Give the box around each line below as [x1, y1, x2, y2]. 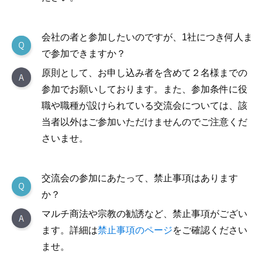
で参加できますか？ [42, 49, 126, 58]
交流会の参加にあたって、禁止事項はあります [42, 173, 238, 183]
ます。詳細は [42, 225, 98, 235]
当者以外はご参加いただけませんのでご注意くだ [42, 117, 247, 127]
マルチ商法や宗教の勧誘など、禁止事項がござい [42, 209, 247, 219]
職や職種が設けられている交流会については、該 [42, 101, 247, 111]
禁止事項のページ [98, 225, 173, 235]
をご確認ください [173, 225, 247, 235]
